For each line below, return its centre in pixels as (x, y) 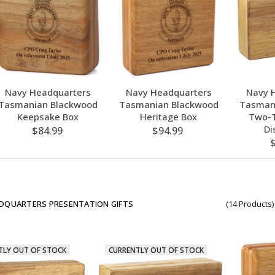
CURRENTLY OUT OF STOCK (156, 250)
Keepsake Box (48, 116)
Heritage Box (169, 116)
